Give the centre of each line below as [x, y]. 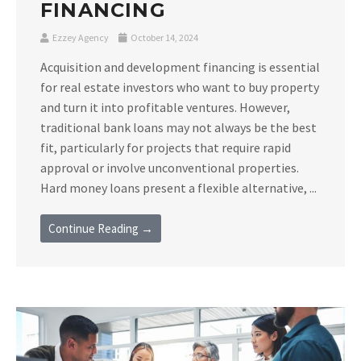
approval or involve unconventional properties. [170, 167]
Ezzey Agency [81, 37]
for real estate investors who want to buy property [180, 87]
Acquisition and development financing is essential [180, 66]
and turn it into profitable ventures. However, [165, 107]
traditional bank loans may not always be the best [178, 127]
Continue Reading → [101, 228]
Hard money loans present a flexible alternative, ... [178, 187]
